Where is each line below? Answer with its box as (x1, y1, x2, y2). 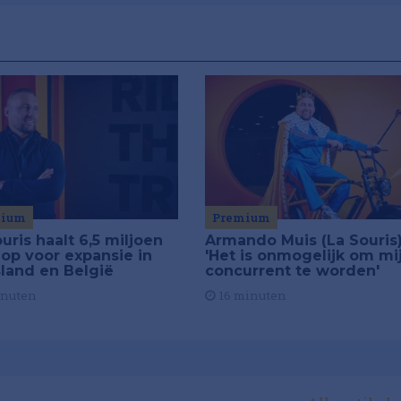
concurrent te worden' (204, 262, 380, 280)
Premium (211, 209, 270, 226)
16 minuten (215, 287, 286, 304)
